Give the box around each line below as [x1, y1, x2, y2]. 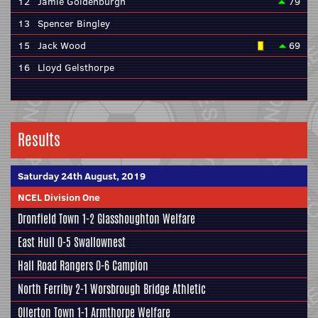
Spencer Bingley [38, 16, 110, 31]
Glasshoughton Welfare [97, 211, 195, 227]
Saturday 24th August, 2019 [18, 169, 146, 183]
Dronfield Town [18, 211, 79, 227]
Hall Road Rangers [18, 258, 93, 274]
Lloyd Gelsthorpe [38, 60, 114, 75]
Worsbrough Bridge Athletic [90, 281, 206, 297]
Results [18, 128, 60, 151]
